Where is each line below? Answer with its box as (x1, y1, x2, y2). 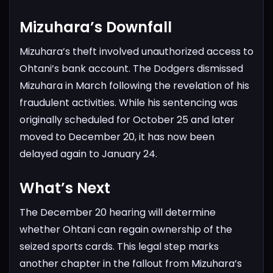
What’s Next (19, 177, 110, 198)
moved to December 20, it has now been (19, 129, 214, 144)
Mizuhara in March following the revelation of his (19, 78, 249, 93)
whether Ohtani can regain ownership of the (19, 222, 232, 236)
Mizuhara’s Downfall (19, 16, 172, 37)
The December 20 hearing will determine (19, 205, 216, 219)
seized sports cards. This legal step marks (19, 239, 219, 253)
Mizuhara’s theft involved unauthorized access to (19, 44, 253, 58)
